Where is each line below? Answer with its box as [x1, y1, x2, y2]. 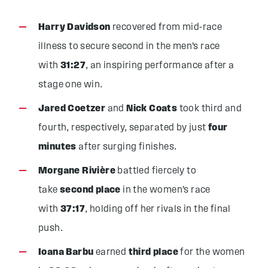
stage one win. [38, 80, 103, 90]
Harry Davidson [38, 23, 111, 32]
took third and [177, 104, 242, 114]
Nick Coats [126, 104, 178, 114]
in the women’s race [120, 185, 211, 195]
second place [60, 185, 121, 195]
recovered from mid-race [110, 23, 223, 32]
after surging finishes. [76, 142, 177, 152]
